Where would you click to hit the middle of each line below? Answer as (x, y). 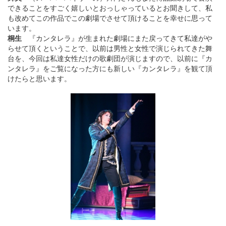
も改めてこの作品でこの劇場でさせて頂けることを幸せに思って (110, 17)
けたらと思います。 (39, 78)
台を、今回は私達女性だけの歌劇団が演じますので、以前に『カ (110, 58)
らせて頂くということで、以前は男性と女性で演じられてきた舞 (110, 48)
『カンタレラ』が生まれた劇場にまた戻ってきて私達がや (121, 38)
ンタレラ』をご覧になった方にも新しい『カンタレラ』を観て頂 (110, 68)
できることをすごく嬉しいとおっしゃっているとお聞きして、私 (110, 7)
